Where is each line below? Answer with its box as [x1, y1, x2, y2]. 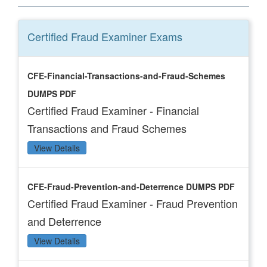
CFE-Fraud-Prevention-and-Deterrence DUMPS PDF [27, 181, 235, 193]
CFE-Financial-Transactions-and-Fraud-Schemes [27, 70, 225, 82]
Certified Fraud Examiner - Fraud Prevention [27, 195, 238, 211]
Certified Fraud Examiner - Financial [27, 103, 199, 118]
